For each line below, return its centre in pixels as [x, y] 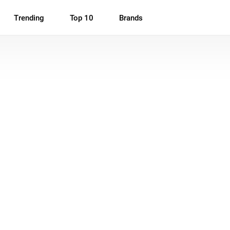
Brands [131, 18]
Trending [29, 18]
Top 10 [82, 18]
